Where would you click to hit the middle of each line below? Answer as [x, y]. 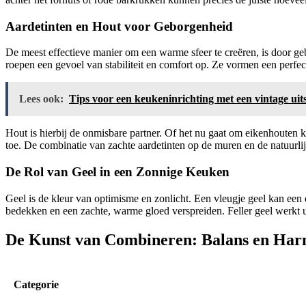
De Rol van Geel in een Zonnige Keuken [117, 172]
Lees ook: [41, 99]
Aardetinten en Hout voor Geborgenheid [119, 26]
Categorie [36, 284]
